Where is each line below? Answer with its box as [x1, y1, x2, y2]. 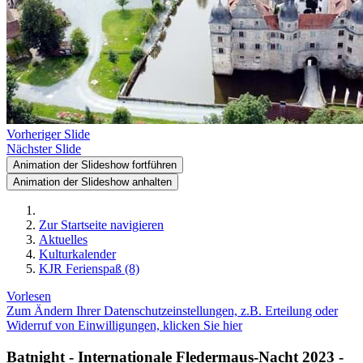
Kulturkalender [39, 247, 116, 261]
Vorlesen [6, 289, 51, 303]
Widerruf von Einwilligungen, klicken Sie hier [6, 318, 242, 332]
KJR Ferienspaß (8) [39, 262, 139, 275]
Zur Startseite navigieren [39, 218, 164, 232]
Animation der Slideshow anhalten [13, 176, 172, 188]
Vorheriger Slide [6, 127, 90, 141]
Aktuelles [39, 233, 88, 246]
